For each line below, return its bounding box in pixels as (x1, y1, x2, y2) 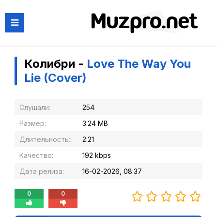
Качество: (19, 151, 53, 159)
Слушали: (19, 103, 50, 111)
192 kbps (82, 151, 111, 159)
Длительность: (19, 135, 70, 143)
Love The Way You (87, 57, 191, 71)
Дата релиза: (19, 167, 64, 175)
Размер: (19, 119, 46, 127)
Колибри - (24, 57, 87, 71)
